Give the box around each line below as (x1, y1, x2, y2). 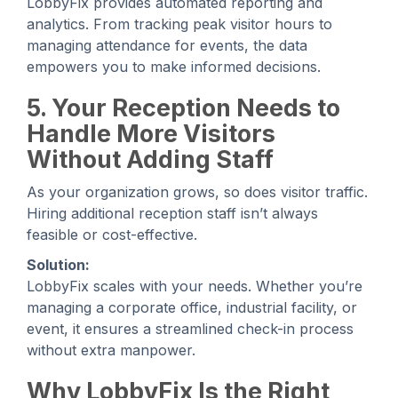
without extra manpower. (27, 340, 195, 359)
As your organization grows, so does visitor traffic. (27, 182, 368, 201)
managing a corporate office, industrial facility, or (27, 298, 357, 316)
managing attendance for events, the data (27, 36, 307, 54)
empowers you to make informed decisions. (27, 57, 321, 76)
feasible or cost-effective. (27, 225, 197, 243)
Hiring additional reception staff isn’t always (27, 203, 318, 222)
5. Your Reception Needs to (27, 92, 340, 123)
